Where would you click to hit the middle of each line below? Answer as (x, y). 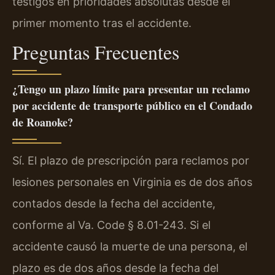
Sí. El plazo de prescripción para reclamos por (131, 161)
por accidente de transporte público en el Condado (132, 106)
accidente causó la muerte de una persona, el (130, 247)
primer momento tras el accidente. (102, 23)
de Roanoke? (43, 122)
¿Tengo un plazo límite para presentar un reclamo (131, 89)
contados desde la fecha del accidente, (114, 204)
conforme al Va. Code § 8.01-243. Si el (111, 225)
